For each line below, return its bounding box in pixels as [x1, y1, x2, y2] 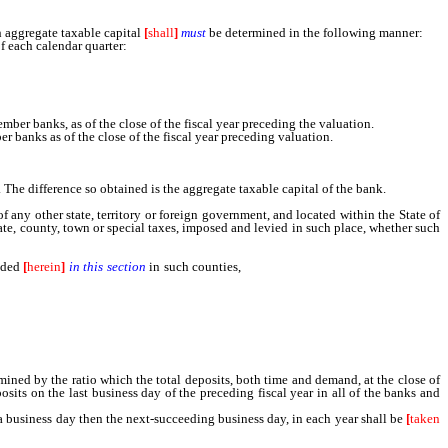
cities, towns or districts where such [244, 259, 440, 274]
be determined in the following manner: [206, 25, 423, 40]
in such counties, [145, 259, 245, 274]
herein [27, 259, 61, 274]
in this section [68, 259, 146, 274]
